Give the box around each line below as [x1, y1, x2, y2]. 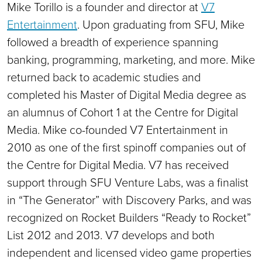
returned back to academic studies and [7, 68, 201, 85]
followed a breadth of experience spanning [7, 33, 218, 50]
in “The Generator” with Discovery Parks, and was [7, 191, 251, 208]
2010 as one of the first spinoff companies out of [7, 138, 246, 155]
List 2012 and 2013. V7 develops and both [7, 226, 215, 243]
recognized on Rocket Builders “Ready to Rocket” [7, 208, 251, 225]
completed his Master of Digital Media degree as [7, 85, 246, 102]
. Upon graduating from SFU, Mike [77, 15, 244, 32]
